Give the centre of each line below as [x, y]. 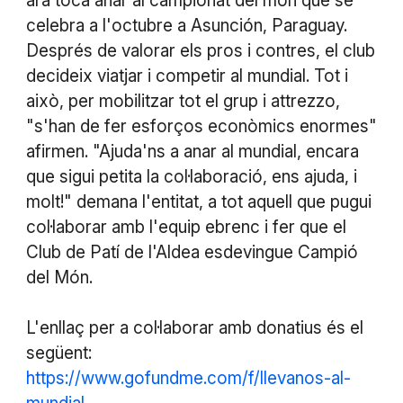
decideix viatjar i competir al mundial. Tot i [187, 76]
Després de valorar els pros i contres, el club [200, 50]
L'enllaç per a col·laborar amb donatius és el [194, 327]
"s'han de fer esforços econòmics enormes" [201, 126]
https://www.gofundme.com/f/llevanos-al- [188, 378]
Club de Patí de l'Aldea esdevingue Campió [192, 252]
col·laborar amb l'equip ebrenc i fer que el [186, 227]
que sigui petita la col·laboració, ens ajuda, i [191, 176]
